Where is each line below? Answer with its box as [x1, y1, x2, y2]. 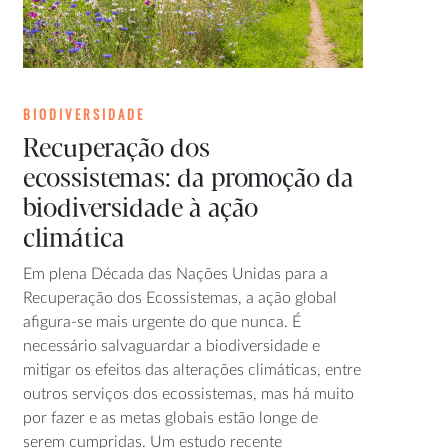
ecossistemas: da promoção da [22, 164, 354, 193]
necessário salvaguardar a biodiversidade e [22, 337, 320, 354]
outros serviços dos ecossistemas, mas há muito [22, 385, 354, 402]
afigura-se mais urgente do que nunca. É [22, 313, 301, 330]
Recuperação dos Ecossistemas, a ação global [22, 289, 337, 306]
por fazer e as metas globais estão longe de [22, 409, 318, 426]
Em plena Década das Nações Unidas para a [22, 265, 328, 282]
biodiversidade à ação [22, 194, 258, 223]
